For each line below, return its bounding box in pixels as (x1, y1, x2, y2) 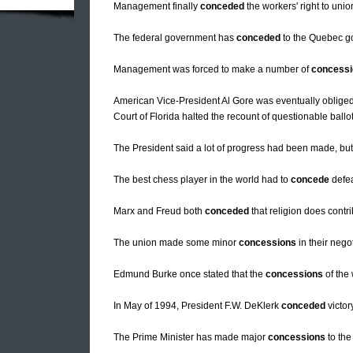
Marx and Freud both (113, 206, 205, 217)
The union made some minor (113, 237, 239, 249)
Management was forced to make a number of (113, 64, 311, 76)
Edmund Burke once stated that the (113, 269, 266, 281)
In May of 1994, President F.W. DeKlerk (113, 300, 281, 312)
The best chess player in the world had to (113, 174, 291, 186)
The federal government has (113, 32, 236, 44)
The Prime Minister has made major (113, 332, 268, 344)
